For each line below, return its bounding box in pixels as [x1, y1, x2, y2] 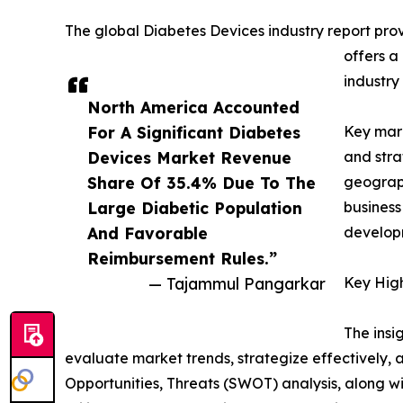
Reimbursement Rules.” [87, 248, 277, 269]
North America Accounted [87, 97, 300, 118]
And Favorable [87, 223, 208, 244]
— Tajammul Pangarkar [148, 273, 326, 294]
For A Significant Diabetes [87, 122, 300, 143]
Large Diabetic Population [87, 198, 302, 219]
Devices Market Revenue [87, 148, 291, 168]
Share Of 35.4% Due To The [87, 173, 316, 193]
